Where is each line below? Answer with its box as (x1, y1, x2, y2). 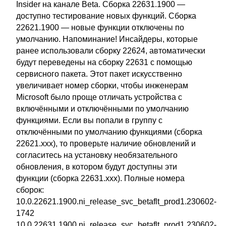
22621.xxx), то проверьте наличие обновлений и (16, 139, 196, 148)
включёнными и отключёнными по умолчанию (16, 104, 189, 113)
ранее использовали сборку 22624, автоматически (16, 46, 205, 55)
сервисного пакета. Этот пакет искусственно (16, 70, 182, 78)
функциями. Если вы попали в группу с (16, 116, 162, 125)
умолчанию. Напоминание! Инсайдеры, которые (16, 35, 198, 43)
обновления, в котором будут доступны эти (16, 162, 177, 171)
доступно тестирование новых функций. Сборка (16, 12, 196, 20)
